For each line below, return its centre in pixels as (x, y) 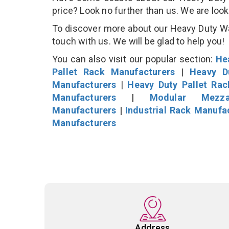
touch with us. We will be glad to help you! (140, 41)
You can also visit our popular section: (134, 59)
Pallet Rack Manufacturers (114, 72)
